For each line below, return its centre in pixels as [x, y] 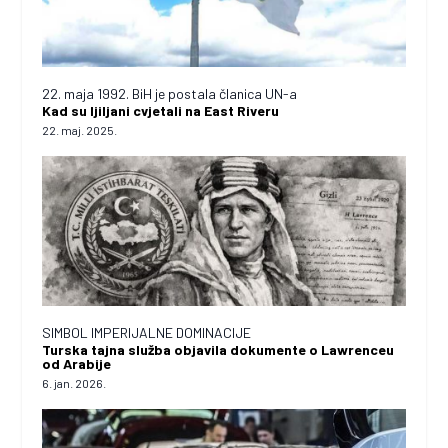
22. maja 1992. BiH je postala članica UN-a [170, 93]
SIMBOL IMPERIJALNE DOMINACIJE [147, 332]
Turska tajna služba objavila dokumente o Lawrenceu [218, 349]
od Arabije [77, 363]
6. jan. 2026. [74, 382]
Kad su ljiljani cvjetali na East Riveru [161, 110]
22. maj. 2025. [80, 129]
